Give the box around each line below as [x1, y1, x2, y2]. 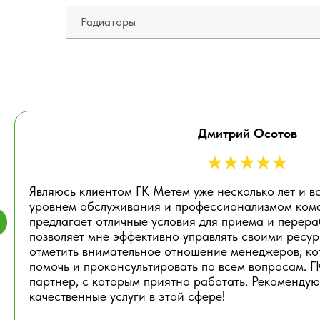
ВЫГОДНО [136, 281, 250, 310]
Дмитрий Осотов [197, 126, 297, 141]
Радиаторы [81, 15, 136, 29]
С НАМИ [41, 281, 137, 310]
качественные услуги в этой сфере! [29, 289, 225, 304]
